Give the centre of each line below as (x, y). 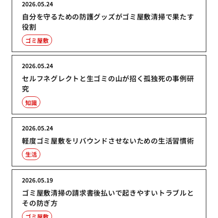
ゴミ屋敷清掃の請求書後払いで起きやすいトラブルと (108, 192)
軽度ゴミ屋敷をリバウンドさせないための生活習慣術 (108, 140)
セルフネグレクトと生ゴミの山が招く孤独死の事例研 (108, 78)
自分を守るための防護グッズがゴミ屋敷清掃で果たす (108, 16)
